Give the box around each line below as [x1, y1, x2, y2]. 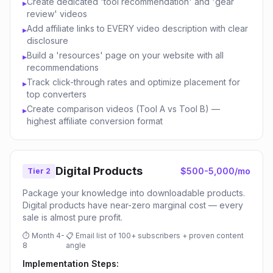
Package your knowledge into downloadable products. [23, 188, 245, 198]
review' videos [27, 9, 87, 19]
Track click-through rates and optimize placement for [27, 77, 240, 87]
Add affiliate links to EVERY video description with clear [27, 23, 248, 34]
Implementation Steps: [23, 258, 119, 269]
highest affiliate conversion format [27, 116, 163, 126]
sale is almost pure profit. [23, 212, 122, 222]
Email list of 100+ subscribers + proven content [76, 231, 244, 240]
